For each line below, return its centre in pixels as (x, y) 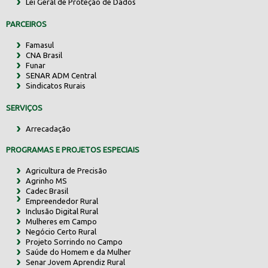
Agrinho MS (46, 180)
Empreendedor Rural (62, 201)
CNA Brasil (44, 55)
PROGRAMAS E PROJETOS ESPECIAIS (73, 149)
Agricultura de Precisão (66, 170)
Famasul (39, 45)
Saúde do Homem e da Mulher (78, 252)
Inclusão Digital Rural (62, 211)
